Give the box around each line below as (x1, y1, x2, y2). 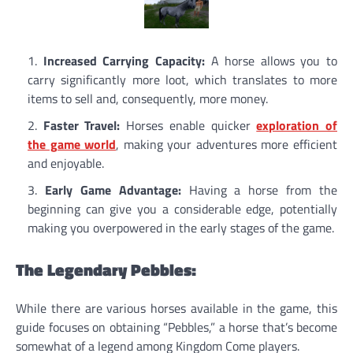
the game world (28, 135, 117, 154)
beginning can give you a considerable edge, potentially (28, 199, 337, 219)
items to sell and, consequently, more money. (28, 89, 268, 109)
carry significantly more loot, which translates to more (28, 70, 337, 90)
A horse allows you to (204, 51, 337, 71)
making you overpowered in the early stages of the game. (28, 218, 334, 238)
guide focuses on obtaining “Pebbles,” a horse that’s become (16, 317, 337, 336)
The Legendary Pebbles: (16, 257, 196, 283)
